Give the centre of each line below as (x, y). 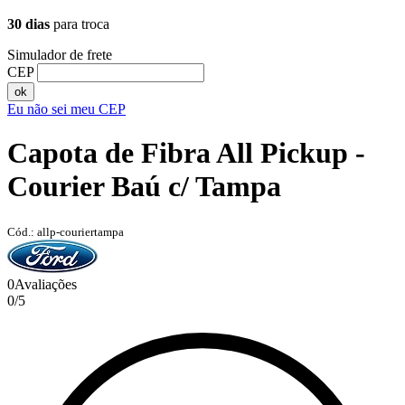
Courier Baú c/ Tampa (144, 187)
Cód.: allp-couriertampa (66, 231)
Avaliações (46, 284)
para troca (80, 24)
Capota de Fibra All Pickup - (186, 153)
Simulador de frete (60, 55)
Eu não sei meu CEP (66, 109)
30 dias (28, 24)
